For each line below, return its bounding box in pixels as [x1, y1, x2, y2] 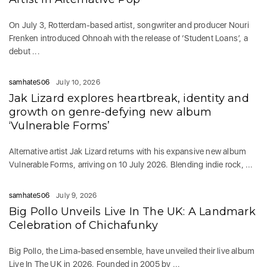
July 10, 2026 [56, 78, 100, 86]
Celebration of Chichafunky [9, 219, 159, 232]
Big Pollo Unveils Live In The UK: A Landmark [9, 205, 256, 218]
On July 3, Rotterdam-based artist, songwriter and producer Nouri [9, 20, 249, 30]
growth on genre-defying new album [9, 105, 212, 119]
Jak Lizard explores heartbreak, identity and [9, 92, 249, 105]
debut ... [9, 46, 40, 56]
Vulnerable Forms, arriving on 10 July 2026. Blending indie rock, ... [9, 160, 253, 169]
